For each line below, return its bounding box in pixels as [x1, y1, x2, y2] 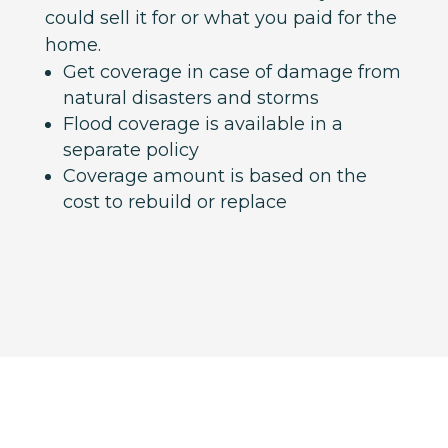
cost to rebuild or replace [62, 191, 287, 214]
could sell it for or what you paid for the [44, 7, 397, 30]
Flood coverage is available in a [62, 113, 343, 136]
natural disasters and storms [62, 87, 319, 110]
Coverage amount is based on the [62, 165, 367, 188]
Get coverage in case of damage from [62, 61, 401, 84]
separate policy [62, 139, 199, 162]
